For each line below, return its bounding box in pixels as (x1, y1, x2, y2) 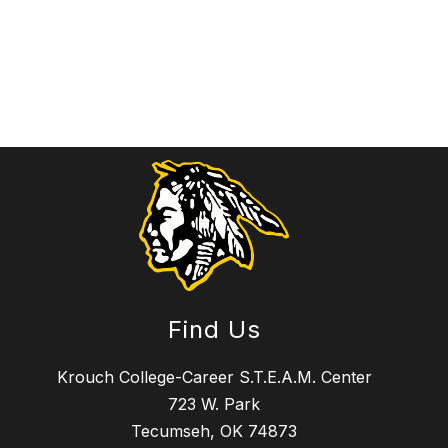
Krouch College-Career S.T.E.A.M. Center (56, 367, 372, 388)
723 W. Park (168, 394, 260, 415)
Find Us (167, 315, 261, 345)
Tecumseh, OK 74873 (131, 421, 297, 442)
